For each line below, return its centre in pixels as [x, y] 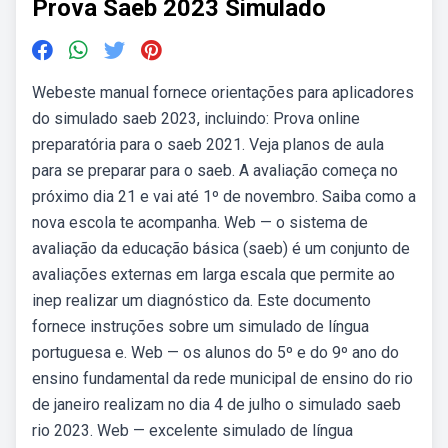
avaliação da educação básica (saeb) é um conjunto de [221, 248]
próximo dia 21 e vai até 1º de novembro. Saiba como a [224, 196]
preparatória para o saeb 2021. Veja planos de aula [208, 144]
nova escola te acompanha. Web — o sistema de [200, 222]
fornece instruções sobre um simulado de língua [200, 326]
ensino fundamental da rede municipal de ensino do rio [222, 378]
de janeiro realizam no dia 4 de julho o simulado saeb [216, 404]
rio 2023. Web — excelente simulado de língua [192, 430]
